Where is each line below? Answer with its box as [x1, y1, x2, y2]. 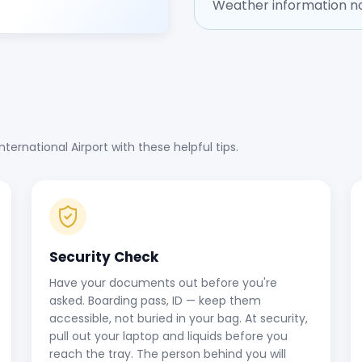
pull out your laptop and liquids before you [49, 328, 288, 344]
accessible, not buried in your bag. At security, [49, 310, 308, 326]
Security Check [49, 247, 158, 267]
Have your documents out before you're [49, 275, 277, 291]
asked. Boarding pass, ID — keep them [49, 293, 261, 309]
